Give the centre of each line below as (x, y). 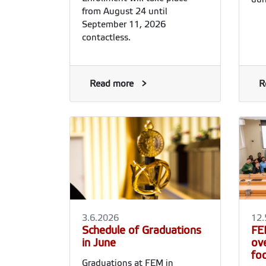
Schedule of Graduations (142, 230)
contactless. (106, 37)
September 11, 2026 (124, 24)
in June (99, 243)
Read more (112, 83)
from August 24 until (125, 11)
